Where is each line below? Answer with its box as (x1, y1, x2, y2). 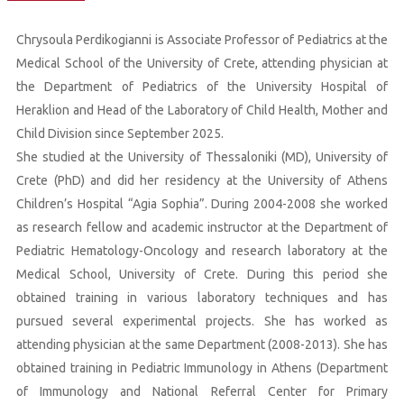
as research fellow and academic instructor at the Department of (16, 220, 388, 235)
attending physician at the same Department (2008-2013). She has (16, 337, 388, 353)
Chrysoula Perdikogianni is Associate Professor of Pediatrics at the (16, 32, 388, 48)
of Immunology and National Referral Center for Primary (16, 384, 388, 399)
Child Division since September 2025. (16, 126, 224, 142)
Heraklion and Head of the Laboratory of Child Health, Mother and (16, 103, 388, 118)
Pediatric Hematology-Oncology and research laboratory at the (16, 243, 388, 259)
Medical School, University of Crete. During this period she (16, 267, 388, 282)
